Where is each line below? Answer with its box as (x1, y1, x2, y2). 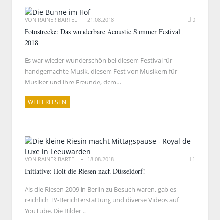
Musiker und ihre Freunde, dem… (25, 78, 121, 86)
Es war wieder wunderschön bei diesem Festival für (25, 56, 172, 65)
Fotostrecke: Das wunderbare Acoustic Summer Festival (25, 27, 180, 36)
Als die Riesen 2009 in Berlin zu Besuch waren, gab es (25, 185, 176, 193)
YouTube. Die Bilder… (25, 206, 86, 215)
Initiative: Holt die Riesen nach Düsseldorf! (25, 166, 145, 176)
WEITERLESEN (28, 98, 66, 106)
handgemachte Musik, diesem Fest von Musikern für (25, 67, 177, 76)
